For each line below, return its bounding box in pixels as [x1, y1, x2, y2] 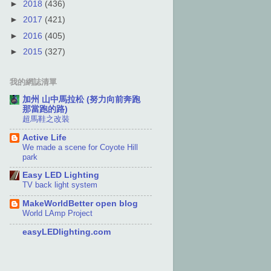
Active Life [22, 132, 67, 142]
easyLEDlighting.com [22, 227, 111, 237]
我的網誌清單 [10, 77, 57, 87]
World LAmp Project [22, 209, 93, 218]
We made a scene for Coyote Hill [22, 142, 138, 152]
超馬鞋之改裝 [22, 114, 70, 123]
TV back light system [22, 180, 97, 190]
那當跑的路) [22, 104, 68, 114]
